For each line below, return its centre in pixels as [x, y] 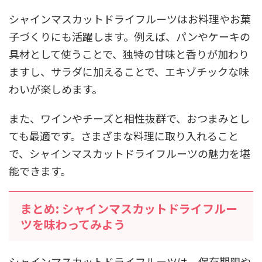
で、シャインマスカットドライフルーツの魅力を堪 [130, 153]
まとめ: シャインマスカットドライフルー [129, 208]
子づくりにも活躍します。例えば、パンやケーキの [130, 36]
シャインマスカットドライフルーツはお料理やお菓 [130, 18]
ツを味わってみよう [73, 224]
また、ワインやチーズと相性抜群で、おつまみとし [129, 118]
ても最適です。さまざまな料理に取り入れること [124, 135]
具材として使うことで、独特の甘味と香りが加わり [129, 54]
